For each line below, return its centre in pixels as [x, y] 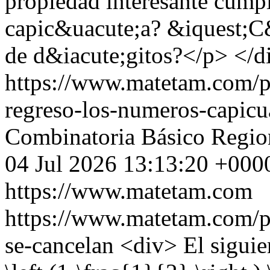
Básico [173, 137]
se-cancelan [62, 245]
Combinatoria [70, 137]
